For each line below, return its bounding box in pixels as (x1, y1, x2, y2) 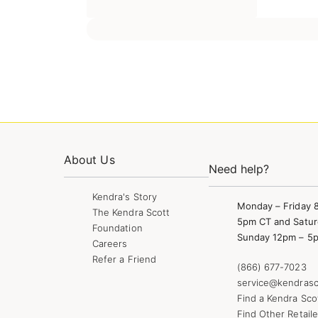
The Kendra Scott (92, 206, 170, 218)
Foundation (92, 221, 143, 234)
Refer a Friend (92, 253, 156, 265)
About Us (64, 152, 115, 167)
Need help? (208, 161, 270, 176)
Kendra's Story (92, 190, 157, 202)
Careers (92, 237, 128, 249)
